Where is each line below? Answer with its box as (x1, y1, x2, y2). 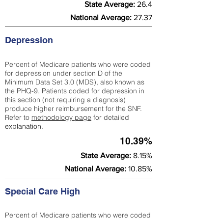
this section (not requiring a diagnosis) (5, 95, 126, 104)
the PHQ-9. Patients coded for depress (5, 86, 128, 95)
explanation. (5, 122, 43, 131)
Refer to (5, 113, 31, 122)
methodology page (31, 113, 91, 122)
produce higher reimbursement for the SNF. (5, 104, 142, 113)
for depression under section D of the (5, 69, 122, 78)
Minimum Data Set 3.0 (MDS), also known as (5, 78, 144, 86)
